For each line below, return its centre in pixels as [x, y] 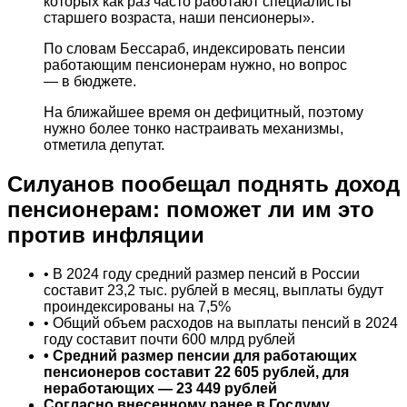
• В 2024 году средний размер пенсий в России [202, 274]
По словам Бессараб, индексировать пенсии [194, 49]
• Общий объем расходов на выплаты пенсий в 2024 [221, 323]
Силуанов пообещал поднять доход [203, 184]
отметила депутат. [104, 145]
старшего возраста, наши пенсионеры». [179, 18]
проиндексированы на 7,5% [137, 307]
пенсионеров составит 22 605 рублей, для [196, 372]
